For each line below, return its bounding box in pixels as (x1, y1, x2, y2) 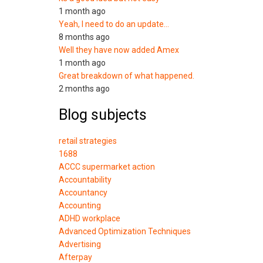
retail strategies (59, 136, 117, 146)
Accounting (59, 201, 102, 210)
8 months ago (59, 32, 110, 42)
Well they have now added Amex (59, 45, 180, 55)
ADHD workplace (59, 214, 121, 223)
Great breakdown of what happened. (59, 71, 195, 80)
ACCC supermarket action (59, 162, 156, 171)
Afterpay (59, 252, 93, 262)
